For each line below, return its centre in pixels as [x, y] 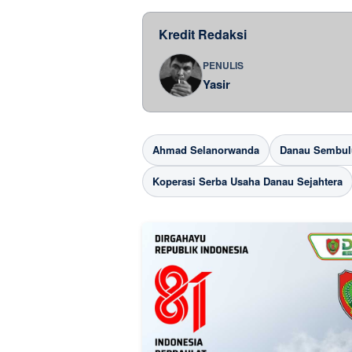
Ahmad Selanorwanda [206, 150]
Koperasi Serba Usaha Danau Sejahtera [247, 181]
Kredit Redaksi [203, 35]
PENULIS [223, 65]
